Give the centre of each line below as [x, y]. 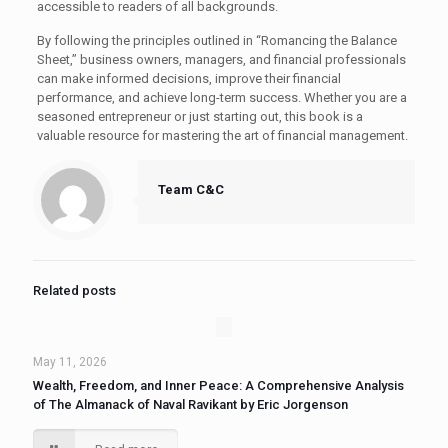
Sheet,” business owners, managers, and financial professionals [221, 59]
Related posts [74, 290]
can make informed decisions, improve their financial [188, 78]
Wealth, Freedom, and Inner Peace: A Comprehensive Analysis [218, 385]
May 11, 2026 [70, 362]
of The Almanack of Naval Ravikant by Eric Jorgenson [190, 404]
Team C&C [191, 189]
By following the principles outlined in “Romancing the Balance [216, 40]
